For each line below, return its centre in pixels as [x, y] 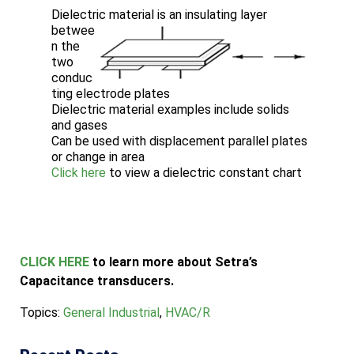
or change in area [98, 157]
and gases [79, 126]
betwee [73, 31]
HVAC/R [188, 313]
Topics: [41, 313]
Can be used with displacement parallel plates [179, 141]
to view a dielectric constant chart [204, 173]
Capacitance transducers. [98, 281]
